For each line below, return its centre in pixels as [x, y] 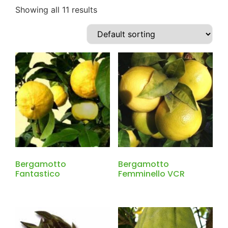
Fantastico [38, 174]
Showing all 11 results [56, 10]
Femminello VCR [151, 174]
